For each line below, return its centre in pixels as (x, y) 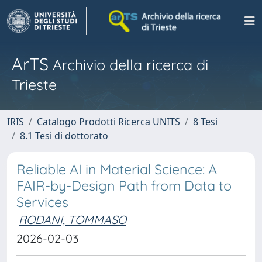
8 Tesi (205, 122)
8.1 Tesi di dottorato (64, 136)
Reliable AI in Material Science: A (117, 169)
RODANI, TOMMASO (73, 220)
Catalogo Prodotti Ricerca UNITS (108, 122)
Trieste (34, 85)
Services (42, 202)
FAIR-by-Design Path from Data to (124, 186)
